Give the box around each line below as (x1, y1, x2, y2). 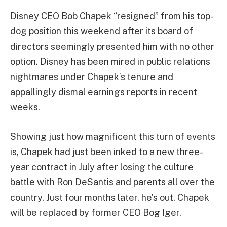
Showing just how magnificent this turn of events (10, 131, 215, 142)
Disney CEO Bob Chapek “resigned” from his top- (10, 11, 214, 21)
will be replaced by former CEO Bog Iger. (10, 207, 181, 218)
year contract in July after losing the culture (10, 161, 194, 172)
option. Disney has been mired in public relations (10, 56, 210, 67)
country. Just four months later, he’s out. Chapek (10, 192, 209, 203)
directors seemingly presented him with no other (10, 41, 214, 52)
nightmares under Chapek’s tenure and (10, 71, 173, 82)
